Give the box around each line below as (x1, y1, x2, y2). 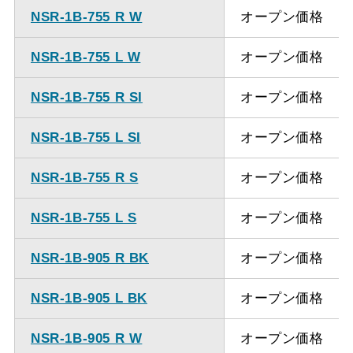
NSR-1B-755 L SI (30, 129, 141, 145)
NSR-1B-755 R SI (30, 89, 143, 105)
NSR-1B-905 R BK (30, 250, 149, 266)
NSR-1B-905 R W (30, 330, 143, 346)
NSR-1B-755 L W (30, 49, 141, 65)
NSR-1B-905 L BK (30, 290, 147, 306)
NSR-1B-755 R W (30, 9, 143, 24)
